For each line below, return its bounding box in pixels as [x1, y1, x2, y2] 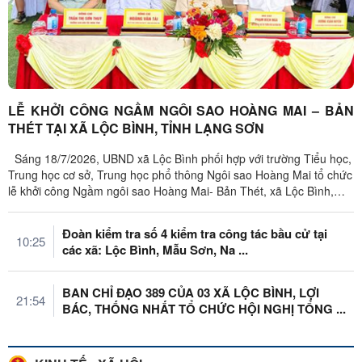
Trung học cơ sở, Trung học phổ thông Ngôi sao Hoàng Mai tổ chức [8, 166, 352, 183]
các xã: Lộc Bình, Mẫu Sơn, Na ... [62, 240, 248, 259]
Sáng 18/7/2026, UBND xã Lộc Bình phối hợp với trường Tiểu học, [8, 149, 351, 166]
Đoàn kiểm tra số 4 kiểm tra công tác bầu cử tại [62, 224, 327, 242]
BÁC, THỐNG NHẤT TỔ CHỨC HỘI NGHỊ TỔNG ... [62, 299, 346, 318]
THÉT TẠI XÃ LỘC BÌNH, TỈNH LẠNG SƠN [8, 118, 264, 137]
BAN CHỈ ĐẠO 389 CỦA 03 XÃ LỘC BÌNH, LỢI [62, 283, 319, 301]
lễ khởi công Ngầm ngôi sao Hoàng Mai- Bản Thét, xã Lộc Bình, [8, 182, 334, 199]
